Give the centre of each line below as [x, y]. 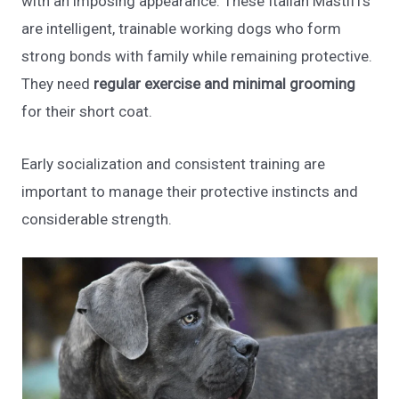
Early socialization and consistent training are [174, 163]
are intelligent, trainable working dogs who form [182, 29]
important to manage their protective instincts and [190, 191]
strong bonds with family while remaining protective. [197, 57]
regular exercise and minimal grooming [225, 84]
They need [58, 84]
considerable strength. [97, 219]
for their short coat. [89, 112]
